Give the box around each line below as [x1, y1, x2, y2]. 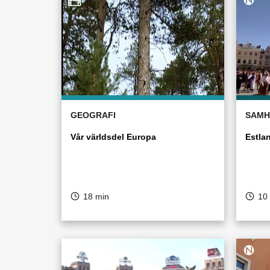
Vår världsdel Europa [71, 132, 156, 142]
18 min [83, 192, 109, 201]
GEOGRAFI [71, 110, 116, 120]
